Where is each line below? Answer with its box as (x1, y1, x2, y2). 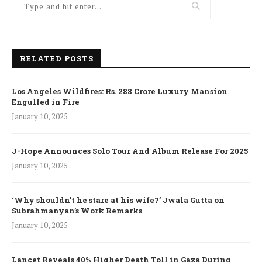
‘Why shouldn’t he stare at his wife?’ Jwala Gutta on (12, 194, 225, 205)
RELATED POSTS (20, 53, 94, 64)
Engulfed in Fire (12, 96, 80, 107)
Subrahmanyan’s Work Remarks (12, 205, 142, 216)
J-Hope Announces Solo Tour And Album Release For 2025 (12, 145, 248, 156)
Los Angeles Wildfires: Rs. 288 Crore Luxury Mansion (12, 85, 227, 96)
